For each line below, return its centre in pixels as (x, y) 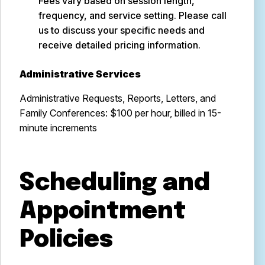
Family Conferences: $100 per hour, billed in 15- (120, 113)
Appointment (103, 211)
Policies (66, 240)
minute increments (58, 128)
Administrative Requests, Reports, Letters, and (118, 98)
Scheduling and (115, 183)
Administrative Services (80, 74)
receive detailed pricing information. (119, 45)
